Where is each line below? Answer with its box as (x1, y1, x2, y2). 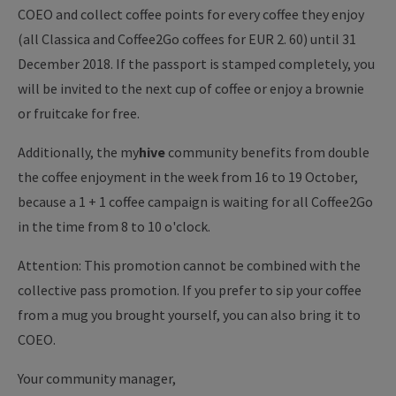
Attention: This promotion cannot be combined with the (18, 256, 361, 274)
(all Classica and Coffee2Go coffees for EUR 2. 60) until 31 (18, 30, 356, 48)
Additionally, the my (18, 143, 139, 161)
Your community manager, (18, 369, 176, 387)
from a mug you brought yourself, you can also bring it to (18, 306, 361, 324)
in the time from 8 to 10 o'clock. (18, 217, 210, 235)
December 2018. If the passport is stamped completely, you (18, 55, 375, 72)
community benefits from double (165, 143, 369, 161)
